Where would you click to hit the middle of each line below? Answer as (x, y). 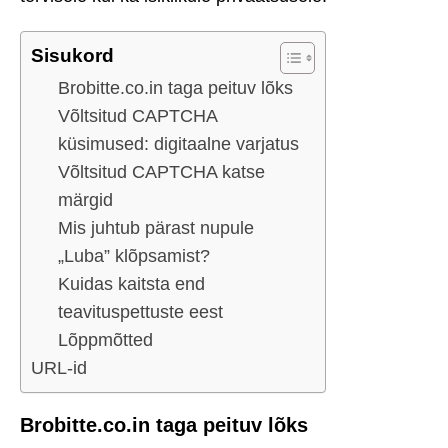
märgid (85, 200)
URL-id (59, 368)
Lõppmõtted (105, 340)
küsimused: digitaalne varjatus (178, 144)
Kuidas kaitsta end (131, 284)
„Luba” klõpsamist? (134, 256)
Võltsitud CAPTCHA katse (161, 172)
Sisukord (72, 56)
